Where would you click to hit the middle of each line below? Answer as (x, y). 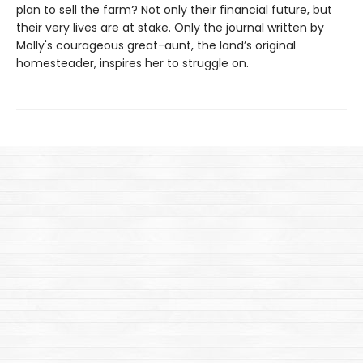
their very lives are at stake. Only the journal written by (170, 28)
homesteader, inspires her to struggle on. (132, 63)
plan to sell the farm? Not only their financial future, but (174, 10)
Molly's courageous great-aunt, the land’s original (156, 45)
